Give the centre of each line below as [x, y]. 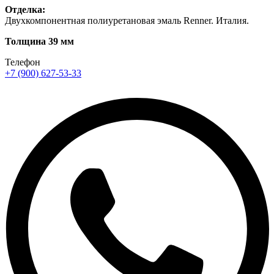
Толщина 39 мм [39, 41]
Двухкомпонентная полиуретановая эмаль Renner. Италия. [127, 20]
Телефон [23, 62]
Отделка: [25, 9]
